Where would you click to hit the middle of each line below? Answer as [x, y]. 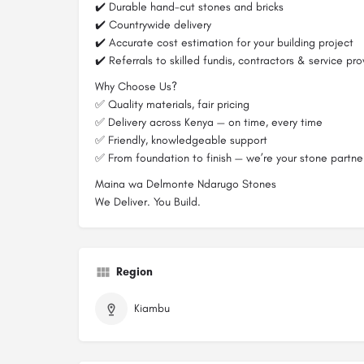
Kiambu [152, 309]
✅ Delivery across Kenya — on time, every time [209, 123]
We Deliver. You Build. [148, 202]
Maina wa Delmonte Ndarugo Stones [186, 184]
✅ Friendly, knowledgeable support [181, 141]
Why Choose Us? [136, 87]
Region [134, 272]
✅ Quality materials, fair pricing [172, 105]
